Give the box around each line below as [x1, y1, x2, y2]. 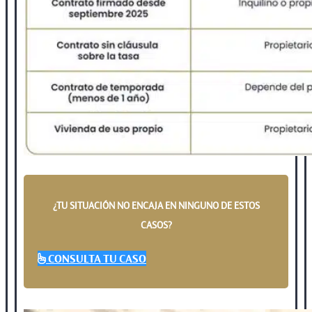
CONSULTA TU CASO [48, 250, 146, 266]
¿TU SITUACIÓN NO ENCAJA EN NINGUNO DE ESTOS [52, 198, 260, 212]
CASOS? [140, 218, 172, 231]
